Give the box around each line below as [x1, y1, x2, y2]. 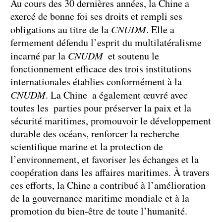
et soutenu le [103, 49, 159, 63]
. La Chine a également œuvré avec [46, 88, 188, 102]
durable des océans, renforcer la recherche [10, 127, 179, 141]
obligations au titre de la [10, 23, 111, 37]
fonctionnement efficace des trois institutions [10, 62, 191, 76]
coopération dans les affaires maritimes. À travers [10, 166, 210, 179]
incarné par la [10, 49, 68, 63]
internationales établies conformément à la [10, 75, 182, 89]
